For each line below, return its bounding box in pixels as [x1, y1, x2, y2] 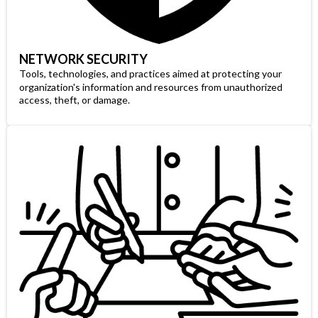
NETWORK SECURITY [19, 51, 148, 67]
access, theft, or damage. [19, 94, 130, 106]
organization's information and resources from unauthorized [19, 81, 283, 94]
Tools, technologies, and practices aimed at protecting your [19, 67, 282, 80]
